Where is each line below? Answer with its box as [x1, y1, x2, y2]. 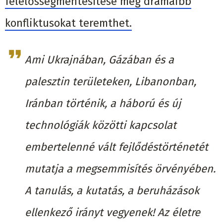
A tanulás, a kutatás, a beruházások [25, 183, 199, 197]
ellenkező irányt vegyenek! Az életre [25, 205, 200, 219]
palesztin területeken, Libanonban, [25, 74, 196, 88]
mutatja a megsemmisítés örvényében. [25, 162, 216, 175]
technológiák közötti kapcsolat [25, 118, 176, 132]
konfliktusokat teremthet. [5, 16, 132, 30]
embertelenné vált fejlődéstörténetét [25, 140, 208, 154]
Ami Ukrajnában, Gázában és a [25, 53, 174, 66]
